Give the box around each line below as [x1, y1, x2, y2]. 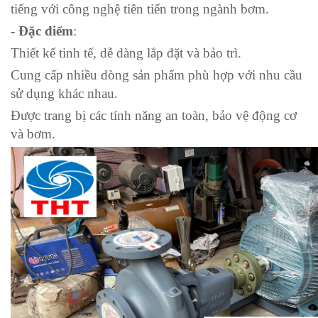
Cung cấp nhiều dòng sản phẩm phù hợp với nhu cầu [11, 67, 302, 82]
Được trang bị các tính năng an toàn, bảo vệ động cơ [11, 107, 297, 123]
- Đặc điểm [11, 23, 73, 38]
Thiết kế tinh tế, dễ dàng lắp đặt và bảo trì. [11, 45, 241, 60]
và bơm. [11, 126, 55, 141]
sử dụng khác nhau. [11, 85, 118, 101]
